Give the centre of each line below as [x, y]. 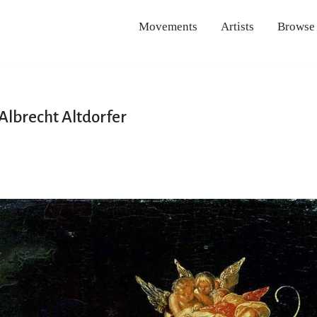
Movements [168, 26]
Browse [296, 26]
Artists [237, 26]
